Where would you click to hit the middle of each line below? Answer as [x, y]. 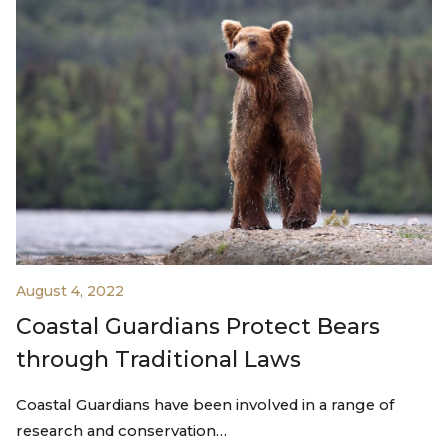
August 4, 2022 [70, 290]
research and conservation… [121, 430]
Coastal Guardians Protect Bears [198, 326]
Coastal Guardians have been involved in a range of [205, 404]
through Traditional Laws [158, 359]
